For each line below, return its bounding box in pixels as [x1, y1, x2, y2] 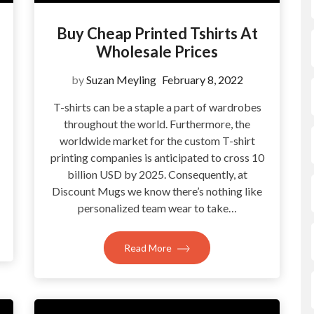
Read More [124, 241, 174, 254]
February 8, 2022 [161, 72, 243, 86]
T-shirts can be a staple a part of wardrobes [53, 100, 261, 114]
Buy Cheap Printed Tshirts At [56, 23, 258, 43]
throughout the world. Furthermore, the [64, 116, 250, 130]
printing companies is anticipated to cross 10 [50, 150, 264, 164]
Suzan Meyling [86, 72, 156, 86]
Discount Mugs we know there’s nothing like [52, 184, 262, 198]
